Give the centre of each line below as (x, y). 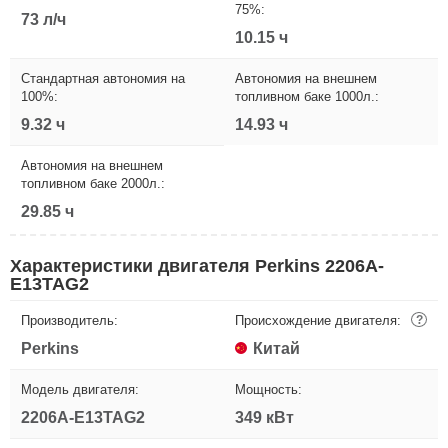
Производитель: (69, 320)
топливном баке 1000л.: (307, 96)
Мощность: (268, 389)
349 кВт (264, 417)
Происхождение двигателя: (318, 320)
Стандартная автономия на (103, 78)
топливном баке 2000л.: (93, 183)
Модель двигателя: (80, 389)
